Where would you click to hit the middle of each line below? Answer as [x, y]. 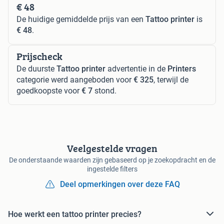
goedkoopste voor [49, 91]
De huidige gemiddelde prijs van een [81, 19]
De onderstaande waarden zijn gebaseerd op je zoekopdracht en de [112, 160]
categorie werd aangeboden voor [75, 80]
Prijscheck [39, 56]
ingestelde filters [112, 169]
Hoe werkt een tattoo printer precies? [75, 214]
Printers [182, 69]
